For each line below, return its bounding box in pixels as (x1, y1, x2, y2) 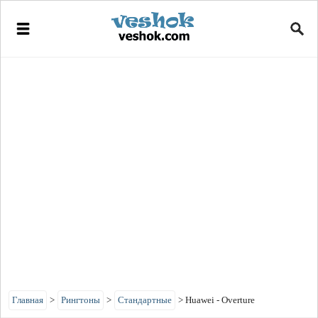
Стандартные (118, 295, 172, 305)
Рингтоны (61, 295, 100, 305)
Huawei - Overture (185, 295, 255, 305)
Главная (12, 295, 43, 305)
